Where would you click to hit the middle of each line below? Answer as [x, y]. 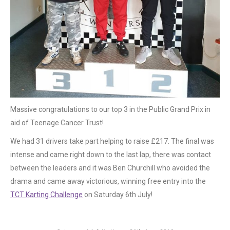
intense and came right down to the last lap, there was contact [111, 155]
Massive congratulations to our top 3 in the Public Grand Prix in [110, 109]
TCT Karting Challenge [46, 195]
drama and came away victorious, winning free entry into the [108, 181]
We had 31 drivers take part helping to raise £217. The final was [112, 141]
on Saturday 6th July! [118, 195]
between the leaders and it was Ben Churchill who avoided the [110, 168]
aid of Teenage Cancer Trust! [57, 123]
